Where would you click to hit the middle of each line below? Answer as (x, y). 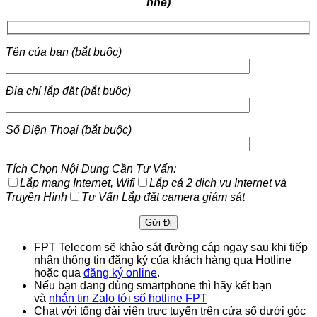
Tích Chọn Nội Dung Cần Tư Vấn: (91, 168)
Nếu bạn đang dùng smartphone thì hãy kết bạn (153, 285)
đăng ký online (120, 272)
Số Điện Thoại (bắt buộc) (69, 129)
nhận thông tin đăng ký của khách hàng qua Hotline (163, 260)
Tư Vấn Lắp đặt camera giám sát (163, 197)
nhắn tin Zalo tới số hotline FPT (128, 298)
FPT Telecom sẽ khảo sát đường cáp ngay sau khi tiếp (171, 247)
